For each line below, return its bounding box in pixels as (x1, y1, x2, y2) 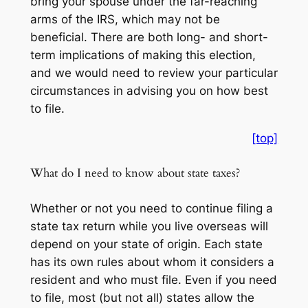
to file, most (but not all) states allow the (30, 290, 254, 305)
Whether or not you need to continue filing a (30, 201, 273, 215)
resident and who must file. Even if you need (30, 272, 277, 287)
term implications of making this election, (30, 47, 256, 62)
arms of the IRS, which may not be (30, 12, 220, 26)
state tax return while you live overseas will (30, 219, 268, 233)
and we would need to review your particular (30, 65, 278, 80)
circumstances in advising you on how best (30, 83, 268, 98)
